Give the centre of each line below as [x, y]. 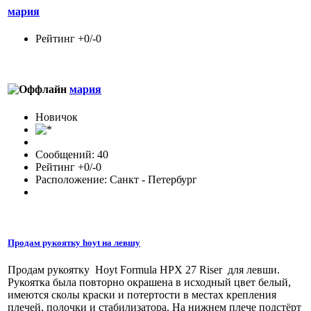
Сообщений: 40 [72, 154]
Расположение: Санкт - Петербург [116, 179]
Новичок [57, 117]
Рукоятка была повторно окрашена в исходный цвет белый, [149, 282]
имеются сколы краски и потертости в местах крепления [142, 294]
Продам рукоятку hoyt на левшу [74, 242]
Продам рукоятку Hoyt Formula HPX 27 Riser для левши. [144, 269]
